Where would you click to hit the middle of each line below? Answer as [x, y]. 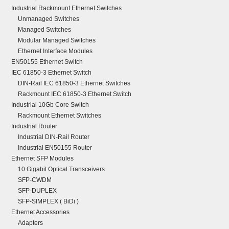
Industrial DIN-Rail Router [54, 137]
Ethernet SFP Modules [42, 158]
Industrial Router [34, 126]
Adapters [30, 223]
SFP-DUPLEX [37, 191]
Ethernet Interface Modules [55, 51]
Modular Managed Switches [57, 40]
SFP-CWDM [35, 180]
